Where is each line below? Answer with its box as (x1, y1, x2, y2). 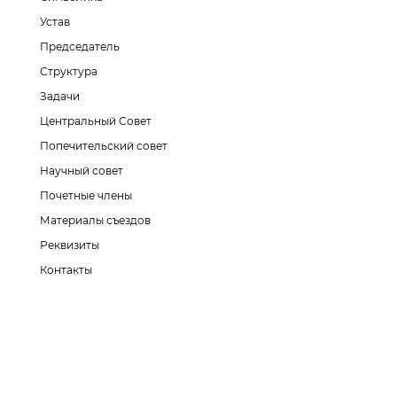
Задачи (40, 90, 81, 103)
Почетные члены (40, 189, 133, 202)
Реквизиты (40, 238, 100, 252)
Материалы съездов (40, 214, 152, 227)
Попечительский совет (40, 139, 168, 152)
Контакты (40, 263, 93, 276)
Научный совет (40, 164, 124, 177)
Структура (40, 65, 98, 78)
